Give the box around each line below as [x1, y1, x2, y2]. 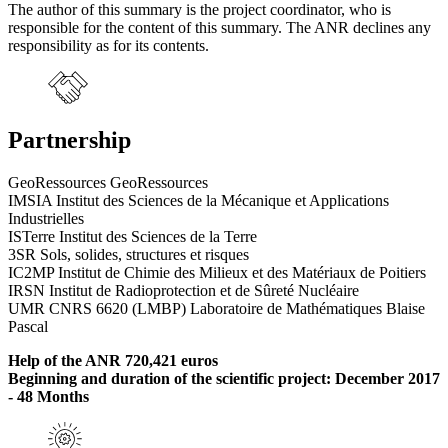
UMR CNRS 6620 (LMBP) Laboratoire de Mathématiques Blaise [8, 300, 425, 318]
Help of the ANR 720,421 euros [8, 352, 218, 370]
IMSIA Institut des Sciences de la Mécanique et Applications [8, 192, 389, 210]
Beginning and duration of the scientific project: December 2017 [8, 370, 440, 388]
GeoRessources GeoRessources [8, 174, 208, 192]
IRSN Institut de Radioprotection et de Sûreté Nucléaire [8, 282, 359, 300]
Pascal [8, 318, 48, 336]
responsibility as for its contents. [8, 36, 209, 54]
